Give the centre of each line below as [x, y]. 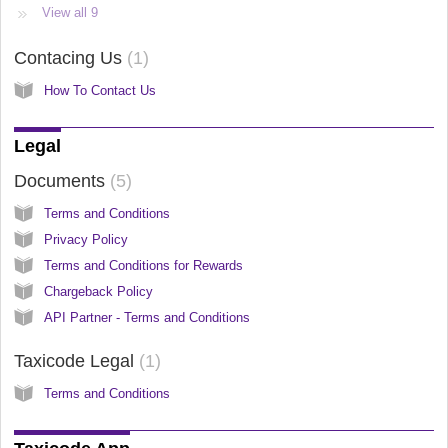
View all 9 [70, 12]
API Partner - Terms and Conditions [147, 317]
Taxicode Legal [76, 360]
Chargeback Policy [98, 291]
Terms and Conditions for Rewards [143, 265]
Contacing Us [70, 57]
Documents [62, 180]
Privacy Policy [86, 239]
